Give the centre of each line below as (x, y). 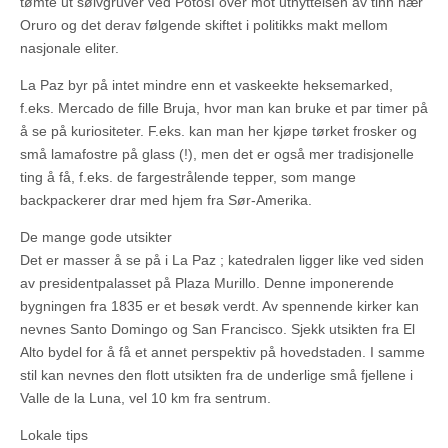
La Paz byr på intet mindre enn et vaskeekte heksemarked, (206, 84)
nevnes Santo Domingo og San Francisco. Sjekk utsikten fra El (217, 328)
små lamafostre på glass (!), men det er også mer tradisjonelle (217, 153)
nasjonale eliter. (69, 47)
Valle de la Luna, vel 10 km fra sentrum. (145, 397)
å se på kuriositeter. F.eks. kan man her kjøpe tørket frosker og (218, 130)
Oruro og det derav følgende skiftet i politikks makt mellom (204, 24)
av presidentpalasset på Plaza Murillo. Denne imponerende (207, 282)
